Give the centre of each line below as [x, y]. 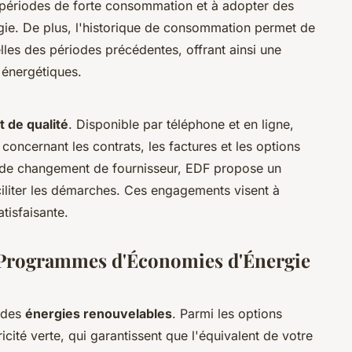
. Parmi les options [227, 313]
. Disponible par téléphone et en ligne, [181, 124]
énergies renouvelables [99, 313]
